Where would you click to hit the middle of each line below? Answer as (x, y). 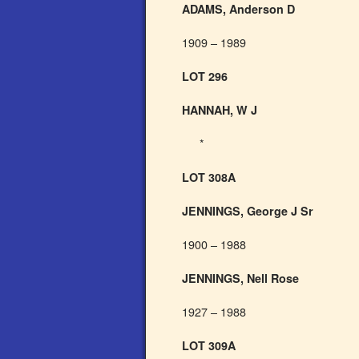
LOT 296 (205, 76)
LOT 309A (209, 345)
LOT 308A (209, 177)
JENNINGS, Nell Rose (240, 278)
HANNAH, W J (220, 110)
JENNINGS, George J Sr (248, 211)
